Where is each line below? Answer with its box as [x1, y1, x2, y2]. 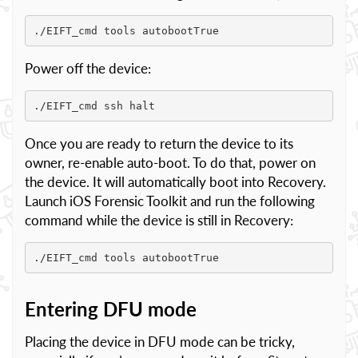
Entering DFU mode [25, 297, 197, 320]
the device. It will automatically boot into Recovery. [25, 173, 326, 190]
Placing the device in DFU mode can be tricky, [25, 333, 295, 350]
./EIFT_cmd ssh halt [33, 99, 155, 112]
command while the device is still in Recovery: [25, 212, 293, 229]
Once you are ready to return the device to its [25, 135, 293, 152]
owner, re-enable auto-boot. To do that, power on [25, 154, 316, 171]
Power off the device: [25, 60, 151, 77]
